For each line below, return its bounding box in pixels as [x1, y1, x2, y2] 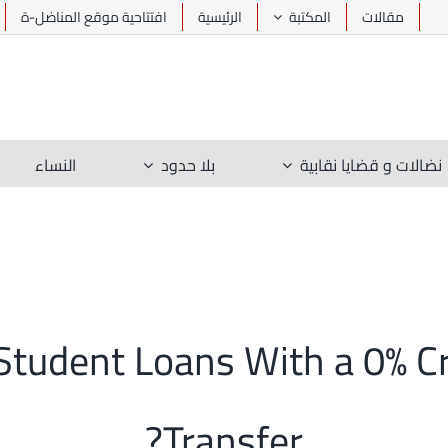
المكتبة [289, 4, 332, 30]
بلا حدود [161, 150, 215, 181]
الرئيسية [198, 4, 243, 30]
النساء [35, 150, 76, 181]
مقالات [362, 4, 405, 30]
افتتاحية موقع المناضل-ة [21, 4, 168, 30]
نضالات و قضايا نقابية [300, 150, 442, 181]
